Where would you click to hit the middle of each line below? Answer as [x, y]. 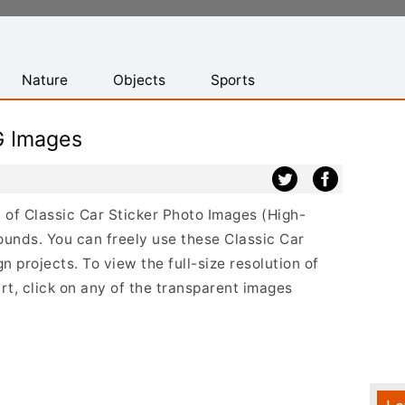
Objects [139, 80]
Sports [233, 80]
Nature [45, 80]
